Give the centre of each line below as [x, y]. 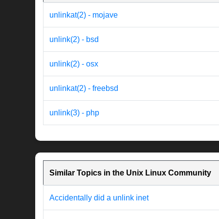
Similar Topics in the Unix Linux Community [130, 173]
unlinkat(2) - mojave [84, 15]
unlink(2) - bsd [74, 40]
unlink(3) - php [74, 113]
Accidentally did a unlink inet [99, 198]
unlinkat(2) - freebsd [84, 88]
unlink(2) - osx [74, 64]
